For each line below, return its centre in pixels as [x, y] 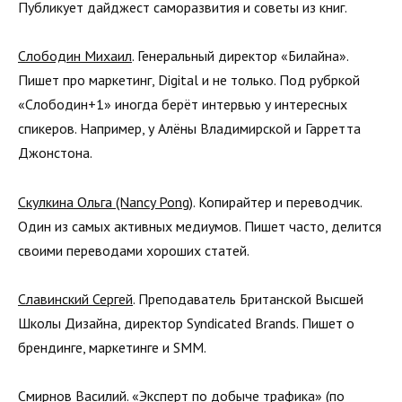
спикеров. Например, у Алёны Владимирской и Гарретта [189, 129]
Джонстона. [55, 153]
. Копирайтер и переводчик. [277, 201]
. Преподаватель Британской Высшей [248, 298]
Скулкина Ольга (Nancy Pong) [105, 201]
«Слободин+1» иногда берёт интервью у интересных [183, 105]
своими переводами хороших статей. [134, 250]
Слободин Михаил [75, 56]
